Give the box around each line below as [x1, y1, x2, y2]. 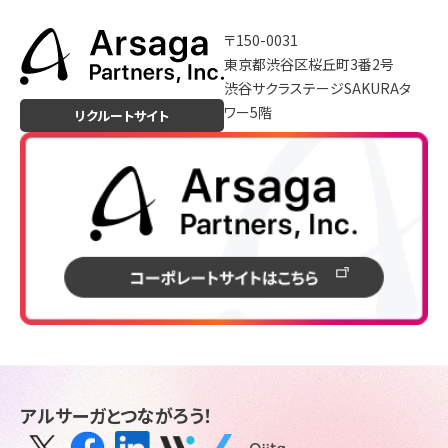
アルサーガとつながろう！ [20, 402, 213, 428]
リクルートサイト [75, 106, 169, 126]
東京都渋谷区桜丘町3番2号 [224, 54, 394, 75]
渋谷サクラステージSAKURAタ [224, 78, 411, 99]
